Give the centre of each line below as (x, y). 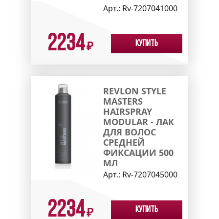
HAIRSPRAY (127, 112)
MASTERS (123, 101)
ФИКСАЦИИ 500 (138, 153)
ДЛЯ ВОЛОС (129, 132)
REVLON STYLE (134, 91)
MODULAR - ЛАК (138, 122)
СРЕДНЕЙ (124, 142)
